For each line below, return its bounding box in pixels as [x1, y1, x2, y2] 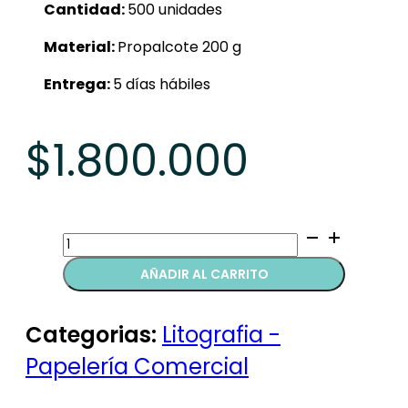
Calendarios [62, 227, 148, 249]
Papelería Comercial [25, 352, 249, 382]
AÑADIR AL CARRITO [139, 265, 269, 284]
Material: [44, 36, 117, 58]
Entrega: [44, 74, 113, 96]
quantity [62, 250, 121, 271]
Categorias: [25, 320, 162, 351]
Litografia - [162, 320, 280, 351]
